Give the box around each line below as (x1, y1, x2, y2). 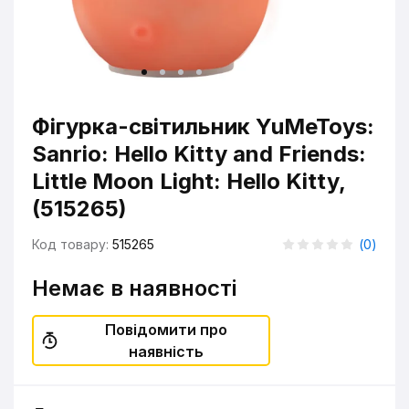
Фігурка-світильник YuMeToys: (32, 113, 374, 140)
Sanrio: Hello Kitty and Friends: (32, 141, 366, 167)
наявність (129, 342, 204, 361)
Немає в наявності (32, 275, 236, 301)
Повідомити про (105, 320, 228, 339)
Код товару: (32, 236, 112, 252)
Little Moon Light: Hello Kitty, (32, 168, 345, 194)
